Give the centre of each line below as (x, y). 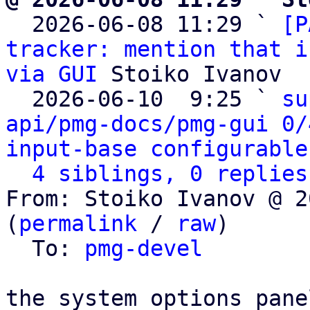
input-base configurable (157, 149)
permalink (78, 224)
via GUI (52, 74)
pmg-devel (144, 248)
